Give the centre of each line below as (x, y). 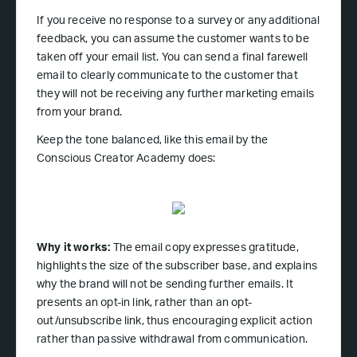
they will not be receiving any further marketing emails (175, 95)
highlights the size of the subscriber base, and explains (177, 267)
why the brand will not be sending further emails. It (165, 286)
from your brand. (79, 114)
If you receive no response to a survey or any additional (178, 22)
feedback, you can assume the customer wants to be (173, 40)
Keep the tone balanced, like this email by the (153, 141)
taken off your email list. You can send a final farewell (173, 59)
